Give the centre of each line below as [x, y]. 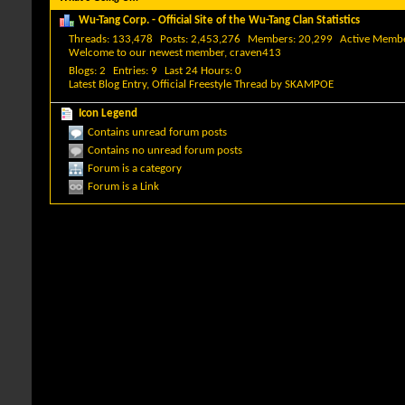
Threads [88, 39]
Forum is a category [135, 168]
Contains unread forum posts [157, 132]
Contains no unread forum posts [165, 150]
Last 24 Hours [197, 71]
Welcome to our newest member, [149, 53]
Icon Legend [108, 113]
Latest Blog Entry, [110, 85]
